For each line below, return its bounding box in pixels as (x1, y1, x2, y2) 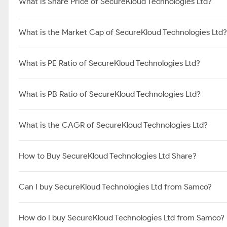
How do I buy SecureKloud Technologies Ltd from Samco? (19, 213, 224, 222)
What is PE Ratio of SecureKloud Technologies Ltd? (19, 58, 200, 68)
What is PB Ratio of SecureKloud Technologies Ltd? (19, 89, 201, 99)
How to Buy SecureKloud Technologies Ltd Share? (19, 151, 197, 161)
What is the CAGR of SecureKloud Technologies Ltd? (19, 120, 208, 130)
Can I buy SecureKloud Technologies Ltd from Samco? (19, 182, 212, 192)
